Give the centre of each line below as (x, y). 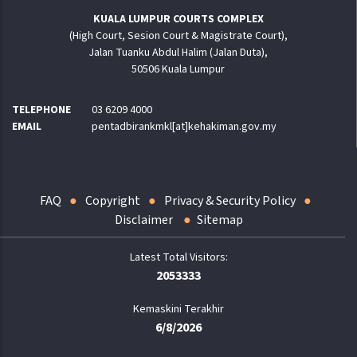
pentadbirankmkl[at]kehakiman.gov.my (184, 127)
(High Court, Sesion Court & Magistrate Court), (178, 36)
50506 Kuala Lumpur (178, 70)
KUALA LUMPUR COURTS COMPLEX (178, 20)
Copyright (113, 201)
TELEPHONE (41, 110)
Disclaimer (145, 220)
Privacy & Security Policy (230, 201)
